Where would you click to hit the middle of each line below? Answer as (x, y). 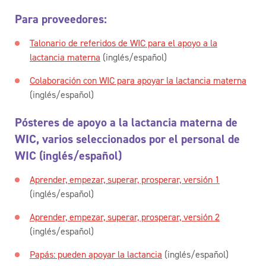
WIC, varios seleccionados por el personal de (127, 139)
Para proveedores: (61, 19)
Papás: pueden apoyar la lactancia (96, 254)
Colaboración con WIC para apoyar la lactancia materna (138, 80)
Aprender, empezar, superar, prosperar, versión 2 (125, 217)
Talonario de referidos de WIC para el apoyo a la (123, 43)
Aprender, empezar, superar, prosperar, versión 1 (125, 179)
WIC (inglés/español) (68, 155)
